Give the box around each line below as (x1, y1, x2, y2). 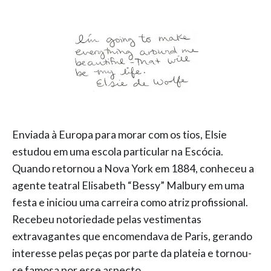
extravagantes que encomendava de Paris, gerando (12, 230, 252, 243)
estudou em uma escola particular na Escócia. (12, 145, 223, 158)
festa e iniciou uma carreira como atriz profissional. (12, 196, 248, 209)
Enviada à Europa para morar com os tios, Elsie (12, 128, 227, 141)
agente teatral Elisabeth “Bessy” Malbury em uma (12, 179, 244, 192)
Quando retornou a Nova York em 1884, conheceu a (12, 162, 254, 175)
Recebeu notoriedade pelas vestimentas (12, 213, 201, 226)
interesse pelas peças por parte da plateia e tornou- (12, 247, 252, 260)
